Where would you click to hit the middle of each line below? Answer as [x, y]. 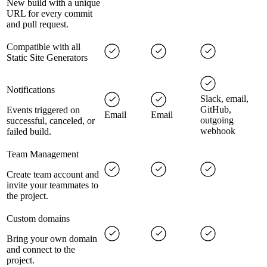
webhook [218, 131]
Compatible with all [44, 47]
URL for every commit [49, 14]
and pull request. [38, 24]
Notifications [31, 90]
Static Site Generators [47, 58]
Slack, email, [224, 99]
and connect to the [41, 250]
